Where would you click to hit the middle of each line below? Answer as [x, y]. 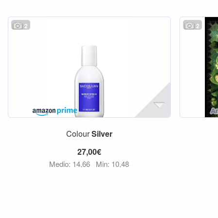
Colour [79, 134]
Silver [102, 134]
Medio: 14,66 [71, 164]
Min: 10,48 [113, 164]
